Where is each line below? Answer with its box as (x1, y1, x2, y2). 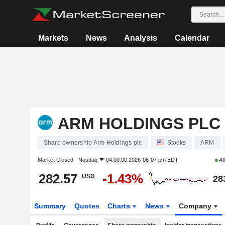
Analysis (124, 34, 158, 42)
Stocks (167, 139, 186, 146)
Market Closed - (37, 157, 78, 163)
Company (179, 202, 214, 210)
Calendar (174, 34, 209, 42)
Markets (38, 34, 69, 42)
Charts (107, 202, 133, 210)
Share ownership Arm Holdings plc (43, 139, 142, 146)
